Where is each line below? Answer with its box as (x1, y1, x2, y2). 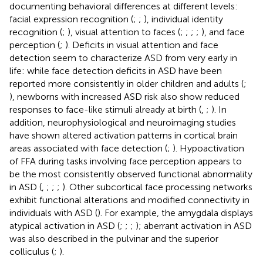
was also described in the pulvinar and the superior (9, 232, 218, 244)
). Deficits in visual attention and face (65, 39, 218, 50)
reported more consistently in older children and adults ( (9, 77, 244, 89)
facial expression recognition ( (9, 13, 133, 25)
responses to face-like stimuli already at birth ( (9, 103, 201, 115)
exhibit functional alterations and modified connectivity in (9, 194, 249, 205)
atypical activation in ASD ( (9, 220, 120, 231)
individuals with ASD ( (9, 207, 97, 218)
